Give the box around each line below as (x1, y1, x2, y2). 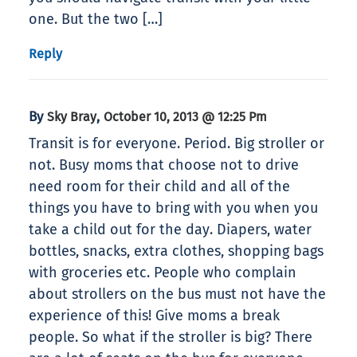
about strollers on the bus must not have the (29, 285, 326, 304)
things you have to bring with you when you (29, 199, 318, 218)
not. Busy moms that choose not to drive (29, 156, 299, 175)
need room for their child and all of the (29, 178, 290, 196)
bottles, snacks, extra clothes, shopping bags (29, 242, 324, 261)
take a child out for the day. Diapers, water (29, 221, 312, 239)
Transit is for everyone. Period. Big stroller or (29, 135, 324, 153)
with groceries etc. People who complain (29, 264, 296, 282)
